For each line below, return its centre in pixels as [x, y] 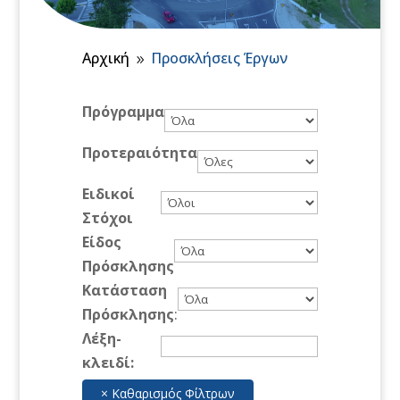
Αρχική [106, 58]
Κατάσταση [125, 290]
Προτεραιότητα [140, 152]
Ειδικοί [109, 193]
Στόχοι [108, 217]
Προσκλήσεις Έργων [220, 58]
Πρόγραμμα [124, 111]
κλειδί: [108, 362]
